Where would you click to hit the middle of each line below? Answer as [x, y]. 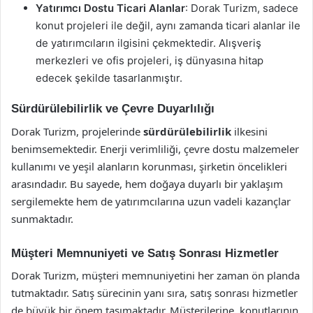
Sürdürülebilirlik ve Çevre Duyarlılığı [113, 109]
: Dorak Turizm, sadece [242, 8]
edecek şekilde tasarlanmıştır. [109, 78]
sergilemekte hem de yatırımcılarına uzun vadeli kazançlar [151, 201]
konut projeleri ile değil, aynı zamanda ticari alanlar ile [168, 26]
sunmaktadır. [42, 218]
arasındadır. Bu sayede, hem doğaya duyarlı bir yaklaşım [147, 183]
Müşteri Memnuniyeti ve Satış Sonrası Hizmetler [145, 253]
